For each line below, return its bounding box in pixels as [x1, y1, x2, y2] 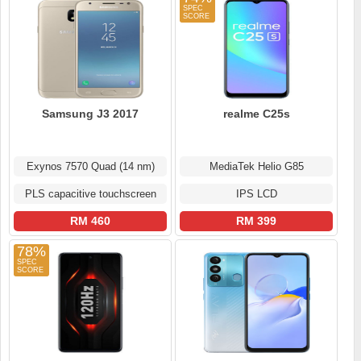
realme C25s [222, 107, 290, 121]
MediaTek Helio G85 [209, 160, 304, 173]
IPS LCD [235, 188, 277, 201]
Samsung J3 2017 [42, 107, 139, 121]
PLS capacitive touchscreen [24, 188, 156, 201]
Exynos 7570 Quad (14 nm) [26, 160, 155, 173]
